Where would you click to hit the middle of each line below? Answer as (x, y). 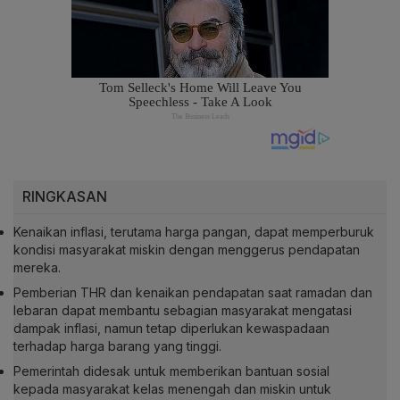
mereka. (37, 268)
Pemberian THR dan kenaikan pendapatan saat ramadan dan (193, 293)
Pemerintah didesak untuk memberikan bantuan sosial (171, 371)
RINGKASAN (65, 197)
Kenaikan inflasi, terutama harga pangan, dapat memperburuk (194, 232)
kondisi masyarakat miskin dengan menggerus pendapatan (187, 250)
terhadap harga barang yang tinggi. (117, 346)
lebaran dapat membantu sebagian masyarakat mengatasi (183, 311)
